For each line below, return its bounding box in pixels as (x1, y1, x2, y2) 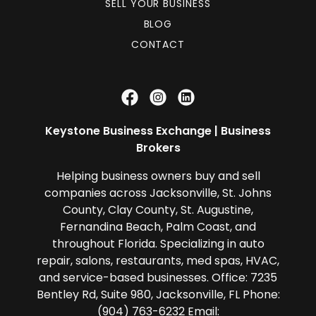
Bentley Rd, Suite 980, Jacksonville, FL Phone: (36, 286, 280, 303)
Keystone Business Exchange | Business (45, 122, 271, 139)
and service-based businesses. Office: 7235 (39, 269, 277, 286)
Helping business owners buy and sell (56, 167, 260, 184)
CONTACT (130, 37, 186, 51)
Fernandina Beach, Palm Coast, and (60, 218, 256, 235)
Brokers (135, 139, 181, 156)
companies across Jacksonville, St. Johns (44, 184, 272, 201)
